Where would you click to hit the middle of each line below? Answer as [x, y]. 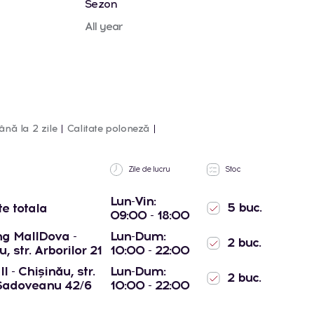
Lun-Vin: [133, 201]
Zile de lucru [148, 169]
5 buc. [243, 207]
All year [103, 26]
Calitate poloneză [108, 128]
